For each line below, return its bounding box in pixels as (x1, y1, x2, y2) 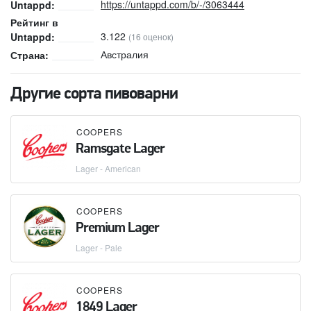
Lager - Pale (76, 242, 122, 254)
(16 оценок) (128, 30, 174, 42)
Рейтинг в (10, 15, 58, 29)
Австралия (101, 47, 149, 62)
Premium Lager (76, 221, 159, 236)
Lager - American (76, 162, 141, 175)
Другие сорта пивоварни (10, 86, 178, 103)
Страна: (10, 48, 49, 62)
